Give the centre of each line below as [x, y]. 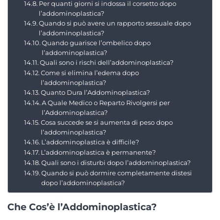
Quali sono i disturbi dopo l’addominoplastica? [116, 162]
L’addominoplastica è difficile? [90, 142]
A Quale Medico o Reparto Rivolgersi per [106, 102]
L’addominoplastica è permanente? [98, 152]
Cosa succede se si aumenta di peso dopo [107, 122]
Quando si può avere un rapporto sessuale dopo [115, 23]
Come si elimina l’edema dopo [90, 72]
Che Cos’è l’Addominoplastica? [82, 206]
